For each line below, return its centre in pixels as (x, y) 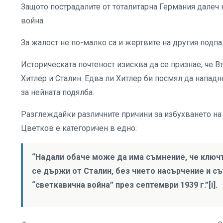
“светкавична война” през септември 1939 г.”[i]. (125, 185)
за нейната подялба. (57, 92)
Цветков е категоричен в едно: (79, 128)
